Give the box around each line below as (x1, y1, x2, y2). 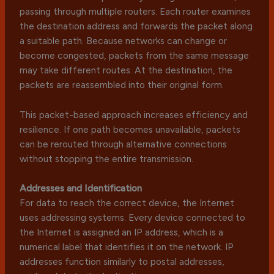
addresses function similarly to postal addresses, (20, 256, 225, 268)
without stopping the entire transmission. (20, 152, 194, 165)
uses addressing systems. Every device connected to (20, 212, 246, 224)
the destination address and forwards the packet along (20, 20, 253, 32)
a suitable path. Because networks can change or (20, 34, 228, 46)
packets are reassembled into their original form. (20, 78, 224, 91)
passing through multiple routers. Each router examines (20, 5, 251, 17)
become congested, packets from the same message (20, 49, 250, 61)
